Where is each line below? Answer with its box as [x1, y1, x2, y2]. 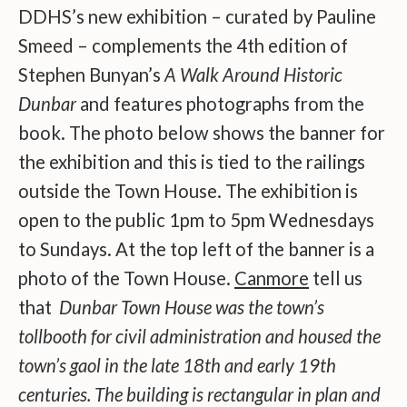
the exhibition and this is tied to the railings [18, 151, 365, 174]
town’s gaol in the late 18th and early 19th [18, 354, 336, 377]
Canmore [234, 267, 309, 290]
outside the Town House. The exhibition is [18, 180, 358, 203]
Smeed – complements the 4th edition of [18, 35, 348, 57]
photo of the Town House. [18, 267, 234, 290]
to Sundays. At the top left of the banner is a [18, 238, 374, 261]
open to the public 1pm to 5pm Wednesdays [18, 209, 374, 232]
